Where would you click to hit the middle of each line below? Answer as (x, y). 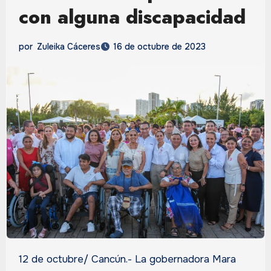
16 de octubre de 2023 (159, 47)
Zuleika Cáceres (68, 47)
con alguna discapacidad (132, 17)
